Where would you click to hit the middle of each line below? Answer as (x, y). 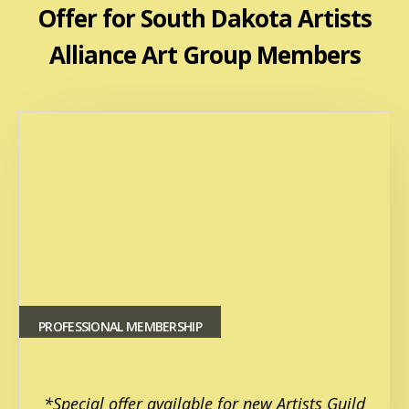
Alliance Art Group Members (204, 55)
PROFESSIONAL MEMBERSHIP (120, 327)
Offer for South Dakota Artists (204, 19)
